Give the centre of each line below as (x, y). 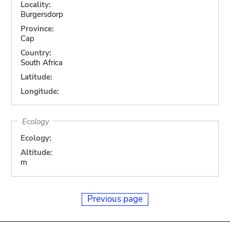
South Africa (41, 62)
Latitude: (36, 77)
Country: (36, 53)
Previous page (115, 199)
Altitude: (36, 152)
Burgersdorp (42, 14)
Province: (37, 28)
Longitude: (40, 91)
